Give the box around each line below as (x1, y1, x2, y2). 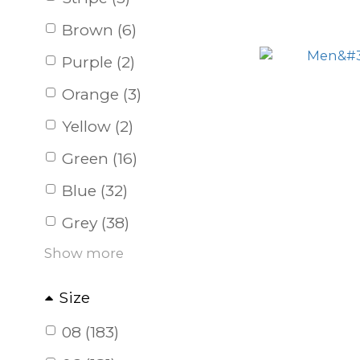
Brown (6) (62, 20, 137, 39)
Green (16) (62, 149, 137, 168)
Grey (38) (62, 213, 129, 232)
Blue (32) (62, 181, 128, 200)
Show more (44, 245, 124, 261)
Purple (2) (62, 52, 135, 72)
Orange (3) (62, 84, 141, 104)
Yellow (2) (62, 117, 133, 136)
